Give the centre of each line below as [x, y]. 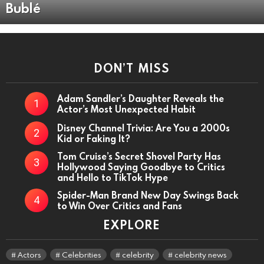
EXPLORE [132, 225]
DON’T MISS [132, 68]
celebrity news [201, 255]
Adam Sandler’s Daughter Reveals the [141, 99]
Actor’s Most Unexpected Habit [126, 109]
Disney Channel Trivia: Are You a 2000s [143, 128]
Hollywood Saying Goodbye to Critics [141, 167]
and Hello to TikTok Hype [113, 178]
